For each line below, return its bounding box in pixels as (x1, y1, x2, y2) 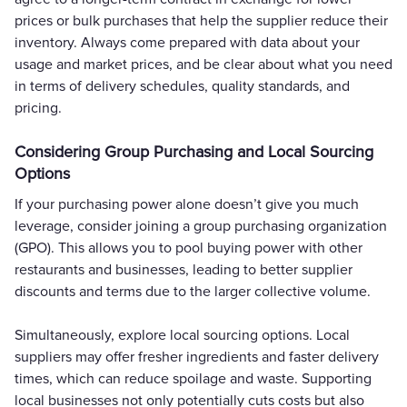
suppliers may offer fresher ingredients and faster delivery (15, 347, 379, 366)
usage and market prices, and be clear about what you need (15, 55, 392, 74)
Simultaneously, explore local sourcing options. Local (15, 325, 350, 344)
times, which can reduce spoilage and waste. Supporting (15, 369, 372, 388)
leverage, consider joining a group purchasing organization (15, 216, 387, 235)
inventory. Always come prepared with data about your (15, 33, 360, 52)
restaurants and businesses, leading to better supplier (15, 260, 352, 279)
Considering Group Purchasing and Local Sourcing (15, 141, 373, 162)
